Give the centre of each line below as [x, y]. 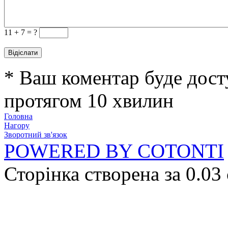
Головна [18, 116]
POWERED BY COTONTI [114, 151]
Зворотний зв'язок [36, 135]
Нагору [17, 125]
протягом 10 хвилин [89, 101]
